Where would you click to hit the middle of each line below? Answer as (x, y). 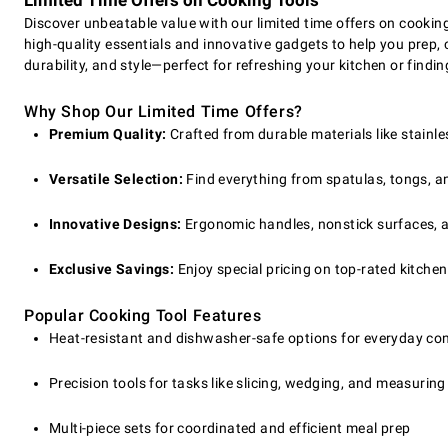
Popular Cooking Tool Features (143, 316)
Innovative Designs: (115, 224)
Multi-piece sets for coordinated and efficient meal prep (230, 428)
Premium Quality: (108, 134)
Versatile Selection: (116, 179)
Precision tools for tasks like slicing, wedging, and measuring (247, 383)
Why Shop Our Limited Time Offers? (163, 112)
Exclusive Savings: (112, 269)
